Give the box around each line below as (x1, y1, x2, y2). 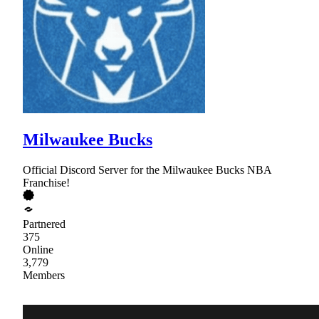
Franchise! (23, 176, 70, 189)
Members (23, 268, 65, 281)
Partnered (23, 217, 66, 230)
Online (23, 243, 53, 256)
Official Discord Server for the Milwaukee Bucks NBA (23, 163, 271, 176)
